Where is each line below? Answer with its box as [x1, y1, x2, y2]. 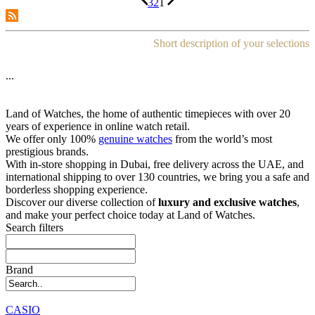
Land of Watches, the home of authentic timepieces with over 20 [6, 107, 290, 120]
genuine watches [98, 132, 172, 145]
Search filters [6, 221, 63, 233]
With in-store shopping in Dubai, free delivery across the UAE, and [6, 157, 304, 170]
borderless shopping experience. [6, 183, 148, 195]
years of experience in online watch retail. [6, 120, 190, 132]
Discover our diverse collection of [6, 195, 158, 208]
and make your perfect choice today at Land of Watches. [6, 208, 255, 221]
